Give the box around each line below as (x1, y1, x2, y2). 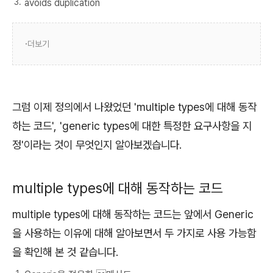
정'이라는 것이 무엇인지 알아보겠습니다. (12, 138, 182, 151)
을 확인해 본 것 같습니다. (12, 246, 118, 259)
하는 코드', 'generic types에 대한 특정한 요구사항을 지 (12, 119, 252, 132)
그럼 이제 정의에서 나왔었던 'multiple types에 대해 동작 (12, 100, 257, 113)
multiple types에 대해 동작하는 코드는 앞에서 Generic (12, 208, 253, 221)
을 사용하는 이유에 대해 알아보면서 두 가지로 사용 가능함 (12, 227, 256, 240)
